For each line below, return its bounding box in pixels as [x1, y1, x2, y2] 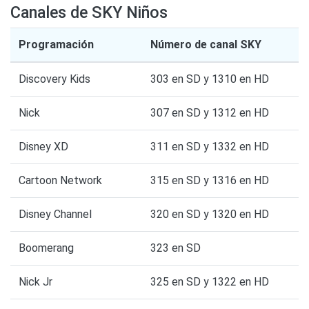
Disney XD [19, 140, 68, 154]
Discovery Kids [19, 72, 90, 86]
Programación [19, 38, 94, 52]
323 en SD [150, 241, 201, 255]
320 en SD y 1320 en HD [150, 208, 269, 221]
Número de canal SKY [150, 38, 261, 52]
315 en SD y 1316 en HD [150, 174, 269, 188]
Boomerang [19, 241, 74, 255]
